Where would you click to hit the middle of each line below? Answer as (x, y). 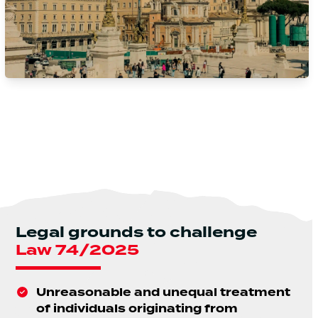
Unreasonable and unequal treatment (164, 292)
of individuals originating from (137, 309)
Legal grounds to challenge (137, 232)
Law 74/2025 (78, 250)
